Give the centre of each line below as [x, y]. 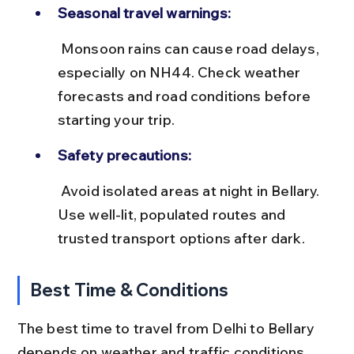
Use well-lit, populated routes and [173, 214]
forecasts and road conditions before [186, 96]
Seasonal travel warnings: [144, 13]
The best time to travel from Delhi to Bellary [168, 328]
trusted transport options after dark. [181, 238]
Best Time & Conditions [130, 290]
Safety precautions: [124, 155]
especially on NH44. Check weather [181, 72]
